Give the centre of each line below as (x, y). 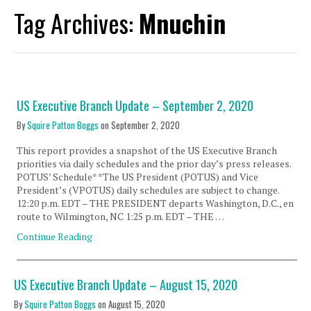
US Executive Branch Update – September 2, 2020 (135, 106)
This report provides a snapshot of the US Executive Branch (147, 150)
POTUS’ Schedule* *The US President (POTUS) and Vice (138, 177)
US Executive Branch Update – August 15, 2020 (126, 285)
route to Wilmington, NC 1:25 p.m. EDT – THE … (121, 216)
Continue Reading (55, 236)
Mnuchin (182, 23)
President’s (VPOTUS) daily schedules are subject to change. (148, 190)
